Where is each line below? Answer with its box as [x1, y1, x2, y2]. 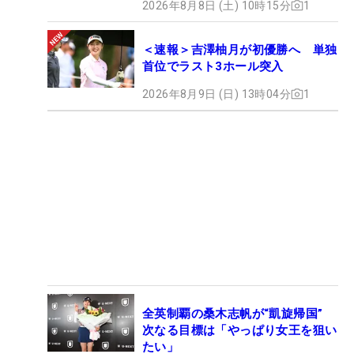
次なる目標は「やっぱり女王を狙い [142, 322, 337, 337]
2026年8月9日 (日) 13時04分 [142, 87, 291, 100]
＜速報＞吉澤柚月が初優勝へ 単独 [142, 42, 337, 57]
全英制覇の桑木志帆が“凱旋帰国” [142, 306, 335, 321]
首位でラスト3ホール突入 [142, 58, 284, 73]
